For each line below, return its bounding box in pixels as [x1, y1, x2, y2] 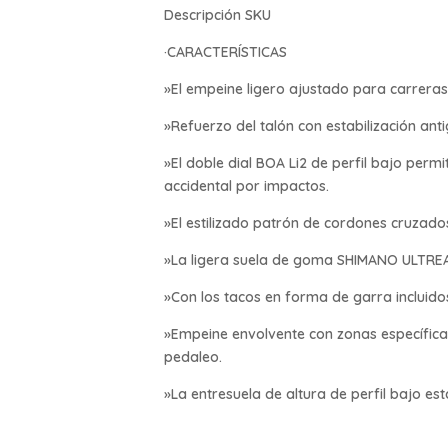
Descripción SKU [164, 5, 272, 24]
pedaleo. [164, 347, 223, 366]
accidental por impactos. [164, 176, 330, 195]
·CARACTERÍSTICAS [164, 42, 288, 61]
